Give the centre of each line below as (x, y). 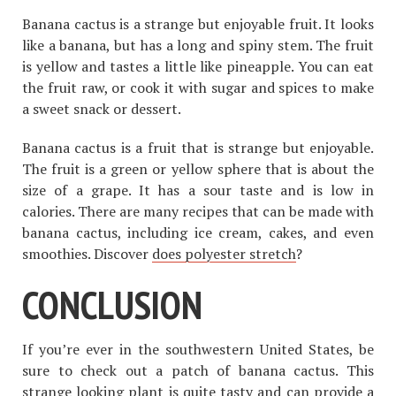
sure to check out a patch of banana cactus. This (198, 371)
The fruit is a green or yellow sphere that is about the (198, 168)
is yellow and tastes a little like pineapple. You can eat (198, 66)
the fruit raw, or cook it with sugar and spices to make (198, 87)
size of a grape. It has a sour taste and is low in (198, 190)
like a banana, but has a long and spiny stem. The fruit (198, 45)
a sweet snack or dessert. (102, 108)
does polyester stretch (224, 253)
